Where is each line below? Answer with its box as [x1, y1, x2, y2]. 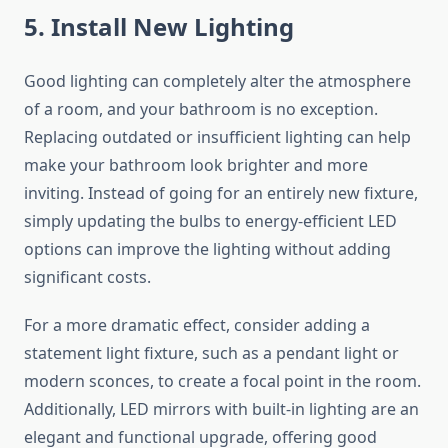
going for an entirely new [169, 182, 360, 205]
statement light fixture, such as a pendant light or [24, 342, 399, 365]
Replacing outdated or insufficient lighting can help [24, 126, 411, 149]
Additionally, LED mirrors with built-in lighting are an [24, 398, 419, 421]
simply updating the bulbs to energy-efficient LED [24, 210, 397, 233]
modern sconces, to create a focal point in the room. [24, 370, 421, 393]
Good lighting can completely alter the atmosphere [24, 70, 411, 93]
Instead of [88, 182, 169, 205]
